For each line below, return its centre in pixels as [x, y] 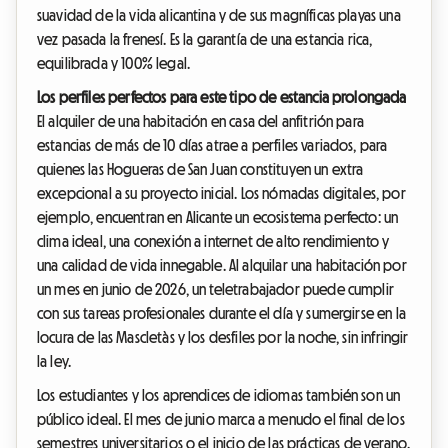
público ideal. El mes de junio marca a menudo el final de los [221, 419]
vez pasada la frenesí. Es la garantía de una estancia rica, [205, 39]
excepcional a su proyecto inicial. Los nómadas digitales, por [221, 193]
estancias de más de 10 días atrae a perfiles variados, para [212, 145]
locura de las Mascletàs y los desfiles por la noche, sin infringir [223, 337]
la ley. [54, 361]
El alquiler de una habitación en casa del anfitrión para [200, 121]
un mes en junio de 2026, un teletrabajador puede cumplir [215, 289]
